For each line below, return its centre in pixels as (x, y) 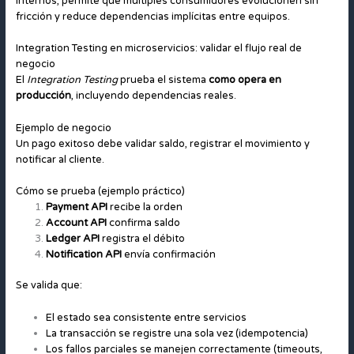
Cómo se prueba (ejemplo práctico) (100, 191)
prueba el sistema (163, 80)
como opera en (245, 80)
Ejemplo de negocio (63, 128)
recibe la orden (145, 207)
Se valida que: (49, 286)
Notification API (83, 254)
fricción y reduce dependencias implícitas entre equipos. (153, 16)
